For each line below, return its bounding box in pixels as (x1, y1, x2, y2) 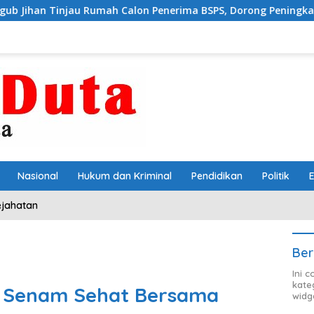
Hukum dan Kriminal (78, 170, 172, 182)
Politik (262, 170, 289, 182)
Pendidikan (191, 170, 243, 182)
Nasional (18, 170, 58, 182)
